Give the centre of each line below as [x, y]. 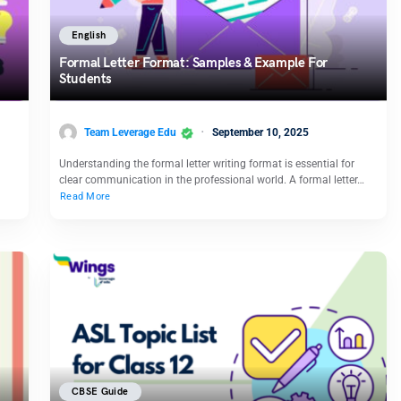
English [89, 36]
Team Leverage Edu [130, 132]
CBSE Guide [100, 392]
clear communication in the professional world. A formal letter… [212, 180]
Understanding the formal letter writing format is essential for [207, 164]
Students [85, 79]
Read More [85, 197]
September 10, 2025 [260, 132]
